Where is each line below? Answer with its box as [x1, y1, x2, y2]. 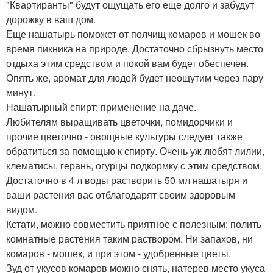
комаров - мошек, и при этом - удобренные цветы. [6, 246, 231, 261]
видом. [6, 202, 37, 217]
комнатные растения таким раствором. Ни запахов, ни [6, 232, 253, 246]
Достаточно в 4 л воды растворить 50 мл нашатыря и [6, 173, 247, 188]
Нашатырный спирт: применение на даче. [6, 100, 196, 115]
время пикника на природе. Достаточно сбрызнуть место [6, 41, 263, 56]
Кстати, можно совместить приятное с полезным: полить [6, 217, 261, 232]
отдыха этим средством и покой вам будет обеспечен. [6, 56, 249, 71]
